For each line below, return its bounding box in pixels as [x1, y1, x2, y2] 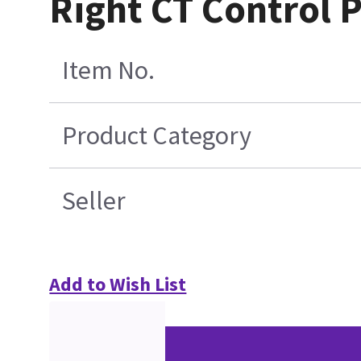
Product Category [62, 118, 252, 151]
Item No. [62, 53, 156, 86]
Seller [62, 184, 127, 217]
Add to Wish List [49, 271, 187, 297]
